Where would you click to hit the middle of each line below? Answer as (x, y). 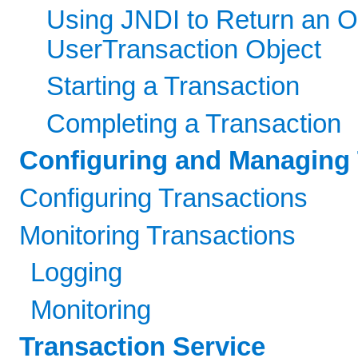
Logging (77, 273)
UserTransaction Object (183, 49)
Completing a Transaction (193, 123)
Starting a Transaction (173, 87)
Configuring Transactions (163, 199)
